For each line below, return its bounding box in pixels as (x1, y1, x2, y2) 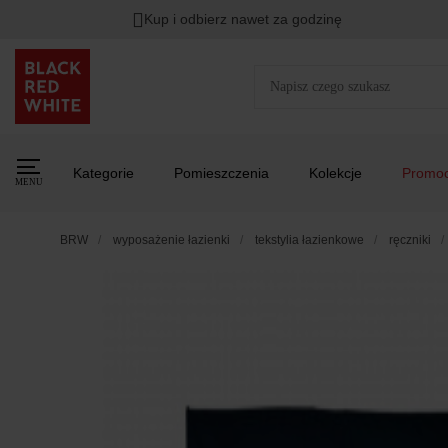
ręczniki (389, 233, 431, 247)
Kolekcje (309, 165, 362, 181)
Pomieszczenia (174, 165, 269, 181)
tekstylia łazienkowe (255, 233, 364, 247)
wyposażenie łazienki (113, 233, 230, 247)
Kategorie (73, 165, 134, 181)
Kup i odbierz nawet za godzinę (144, 11, 343, 27)
